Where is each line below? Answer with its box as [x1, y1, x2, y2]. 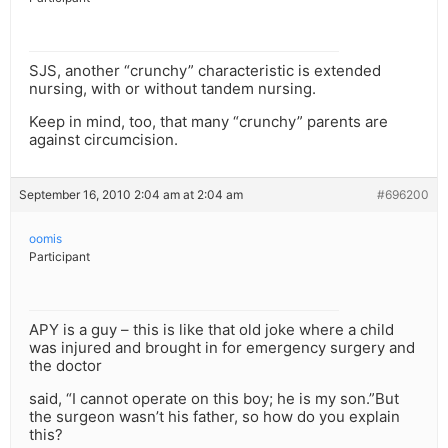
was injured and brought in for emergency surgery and [29, 338, 415, 358]
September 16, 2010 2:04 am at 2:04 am [19, 187, 243, 203]
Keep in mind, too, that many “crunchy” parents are [29, 112, 388, 132]
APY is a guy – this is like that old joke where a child [29, 320, 394, 340]
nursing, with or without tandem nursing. [29, 79, 316, 99]
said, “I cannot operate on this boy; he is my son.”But [29, 389, 399, 409]
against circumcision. [29, 130, 178, 150]
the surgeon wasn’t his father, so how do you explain [29, 407, 400, 427]
